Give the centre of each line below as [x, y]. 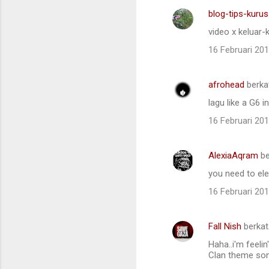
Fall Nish [225, 227]
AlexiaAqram [233, 156]
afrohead [226, 85]
